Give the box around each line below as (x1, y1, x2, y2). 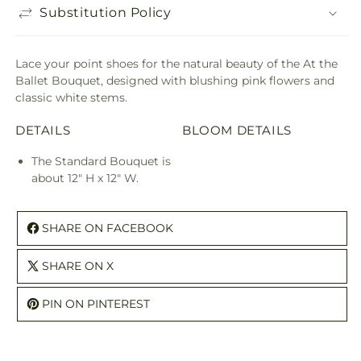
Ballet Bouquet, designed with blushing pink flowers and (15, 73, 334, 88)
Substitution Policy (39, 5, 172, 21)
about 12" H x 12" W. (31, 171, 139, 186)
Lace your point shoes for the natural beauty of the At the (15, 56, 338, 71)
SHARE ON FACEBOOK (42, 221, 173, 236)
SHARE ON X (42, 259, 114, 274)
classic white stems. (15, 89, 127, 105)
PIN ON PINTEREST (42, 297, 150, 312)
